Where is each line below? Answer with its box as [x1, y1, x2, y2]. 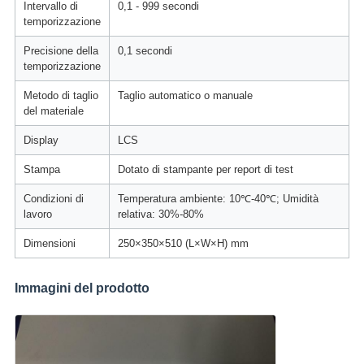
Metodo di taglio [23, 89, 98, 102]
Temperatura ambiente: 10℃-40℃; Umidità [117, 193, 318, 206]
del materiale [23, 105, 84, 118]
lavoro [23, 208, 52, 221]
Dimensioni [23, 237, 76, 250]
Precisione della [23, 45, 98, 58]
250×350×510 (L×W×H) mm [117, 237, 249, 250]
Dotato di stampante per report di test [117, 163, 293, 176]
